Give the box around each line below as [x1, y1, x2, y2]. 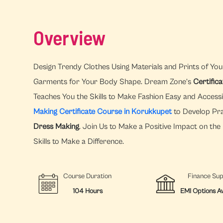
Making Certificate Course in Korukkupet [33, 107, 172, 116]
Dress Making [33, 121, 80, 131]
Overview [33, 25, 106, 49]
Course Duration [63, 172, 112, 180]
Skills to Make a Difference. [33, 136, 124, 146]
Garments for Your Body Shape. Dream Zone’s [33, 77, 194, 86]
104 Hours [72, 187, 103, 195]
